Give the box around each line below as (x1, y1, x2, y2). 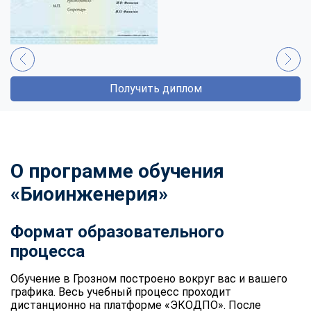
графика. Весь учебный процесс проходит (10, 285, 231, 299)
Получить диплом (109, 81, 202, 95)
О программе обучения (10, 159, 224, 183)
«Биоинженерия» (10, 182, 168, 205)
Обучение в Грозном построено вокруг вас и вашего (10, 271, 287, 285)
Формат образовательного (10, 221, 224, 242)
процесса (10, 241, 85, 261)
